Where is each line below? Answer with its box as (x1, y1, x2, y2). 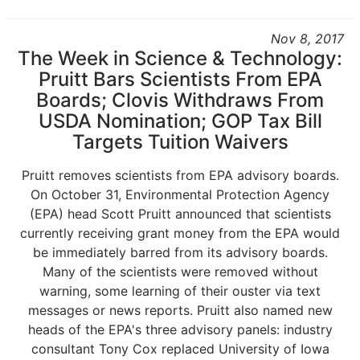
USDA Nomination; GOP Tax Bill (38, 109, 322, 133)
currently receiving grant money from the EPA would (20, 225, 340, 241)
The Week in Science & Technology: (18, 47, 342, 70)
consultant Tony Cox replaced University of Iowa (31, 341, 329, 357)
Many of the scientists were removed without (42, 264, 318, 280)
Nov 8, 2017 (271, 31, 344, 47)
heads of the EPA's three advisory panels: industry (27, 321, 333, 337)
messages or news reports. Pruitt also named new (27, 302, 333, 318)
